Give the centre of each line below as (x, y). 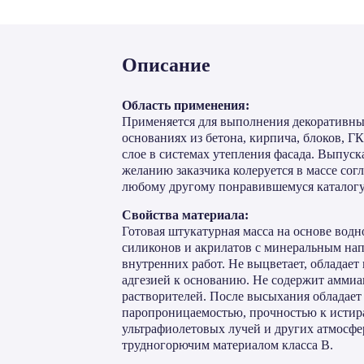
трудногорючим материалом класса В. (227, 345)
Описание (166, 65)
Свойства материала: (185, 215)
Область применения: (186, 105)
